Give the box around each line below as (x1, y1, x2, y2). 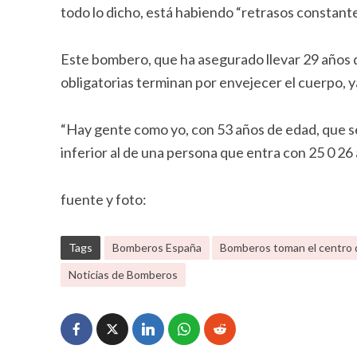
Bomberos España (112, 241, 202, 254)
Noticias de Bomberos (68, 268, 178, 281)
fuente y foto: (60, 190, 147, 208)
